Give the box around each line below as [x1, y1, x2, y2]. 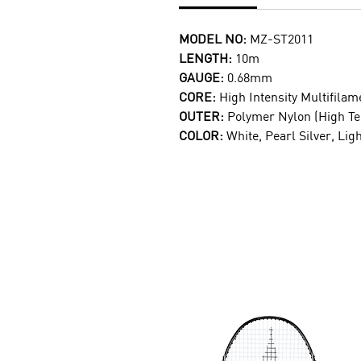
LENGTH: [179, 50, 235, 66]
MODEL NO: [179, 31, 247, 47]
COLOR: [179, 127, 226, 143]
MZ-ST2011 [247, 31, 313, 47]
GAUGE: [179, 69, 227, 85]
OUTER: [179, 108, 227, 124]
